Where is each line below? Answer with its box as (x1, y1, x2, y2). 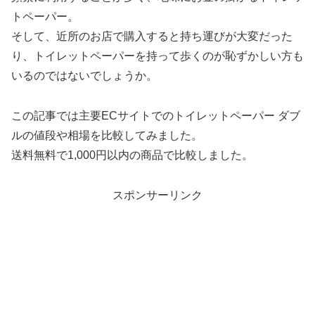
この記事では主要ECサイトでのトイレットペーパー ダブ (11, 109, 300, 122)
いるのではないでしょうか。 (11, 69, 157, 82)
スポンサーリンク (112, 188, 202, 201)
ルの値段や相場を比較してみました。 (11, 129, 202, 141)
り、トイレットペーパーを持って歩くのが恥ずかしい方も (11, 49, 304, 62)
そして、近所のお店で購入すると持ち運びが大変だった (11, 30, 292, 42)
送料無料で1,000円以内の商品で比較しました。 (11, 148, 253, 161)
